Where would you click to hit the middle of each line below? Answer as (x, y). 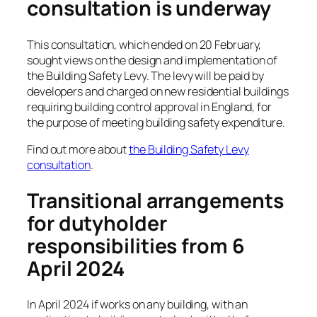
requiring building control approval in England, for (149, 106)
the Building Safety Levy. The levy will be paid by (145, 75)
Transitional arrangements (155, 200)
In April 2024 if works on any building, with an (138, 305)
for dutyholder (97, 223)
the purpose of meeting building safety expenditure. (156, 122)
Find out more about (78, 149)
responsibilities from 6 (136, 246)
